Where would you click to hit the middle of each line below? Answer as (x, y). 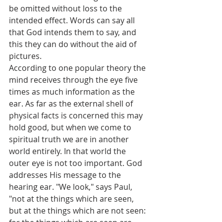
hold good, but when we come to (71, 128)
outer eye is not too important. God (77, 163)
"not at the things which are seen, (72, 199)
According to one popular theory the (78, 68)
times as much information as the (73, 92)
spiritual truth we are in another (70, 139)
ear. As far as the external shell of (72, 104)
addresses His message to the (66, 175)
